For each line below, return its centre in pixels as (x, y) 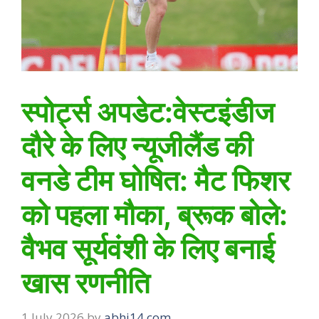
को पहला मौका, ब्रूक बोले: (155, 215)
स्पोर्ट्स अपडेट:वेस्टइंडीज (148, 112)
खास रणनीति (86, 283)
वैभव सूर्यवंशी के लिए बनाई (148, 249)
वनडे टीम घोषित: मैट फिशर (156, 181)
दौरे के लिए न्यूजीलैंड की (137, 146)
